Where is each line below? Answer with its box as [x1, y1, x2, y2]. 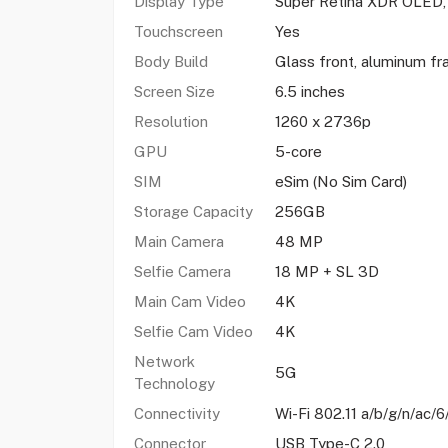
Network [133, 353, 195, 370]
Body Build [133, 53, 208, 70]
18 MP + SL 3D [274, 263, 379, 280]
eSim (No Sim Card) [274, 173, 407, 190]
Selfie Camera [133, 263, 235, 280]
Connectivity [133, 405, 220, 422]
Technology [133, 375, 215, 392]
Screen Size [133, 83, 215, 100]
